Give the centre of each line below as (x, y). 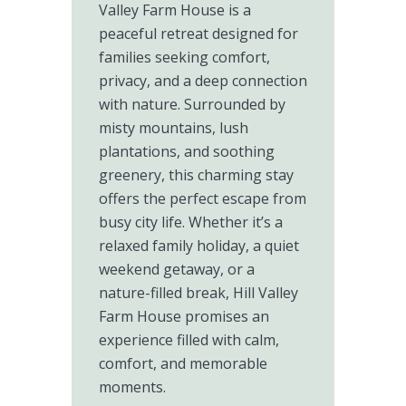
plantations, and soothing (187, 151)
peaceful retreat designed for (198, 34)
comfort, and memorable (183, 363)
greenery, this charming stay (196, 175)
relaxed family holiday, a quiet (199, 246)
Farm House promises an (184, 316)
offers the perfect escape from (203, 198)
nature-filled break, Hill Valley (198, 293)
